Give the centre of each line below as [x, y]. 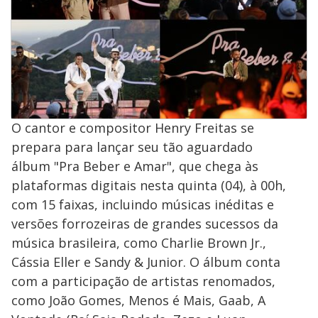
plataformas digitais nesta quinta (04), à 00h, [149, 185]
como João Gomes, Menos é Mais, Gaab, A [138, 300]
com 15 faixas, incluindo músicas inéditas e [143, 204]
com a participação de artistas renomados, [143, 281]
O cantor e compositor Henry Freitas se [133, 127]
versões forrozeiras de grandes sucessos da [145, 223]
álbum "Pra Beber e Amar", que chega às [135, 166]
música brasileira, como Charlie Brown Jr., [139, 242]
